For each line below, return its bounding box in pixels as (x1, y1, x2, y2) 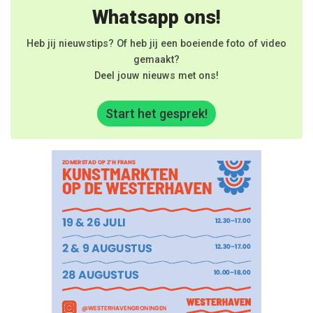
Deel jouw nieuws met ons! (94, 69, 219, 82)
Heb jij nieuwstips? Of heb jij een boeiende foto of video (27, 37, 286, 50)
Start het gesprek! (105, 105, 208, 121)
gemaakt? (133, 53, 180, 66)
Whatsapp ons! (92, 6, 221, 29)
